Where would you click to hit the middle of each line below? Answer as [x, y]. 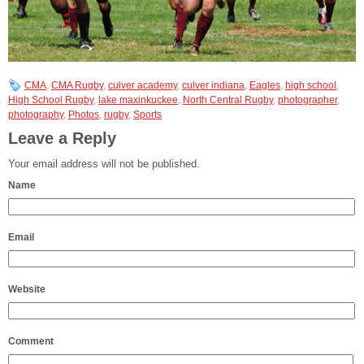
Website [27, 290]
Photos [84, 115]
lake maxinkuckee [138, 100]
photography [36, 115]
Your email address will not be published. [104, 164]
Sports [147, 115]
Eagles [265, 86]
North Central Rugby [228, 100]
